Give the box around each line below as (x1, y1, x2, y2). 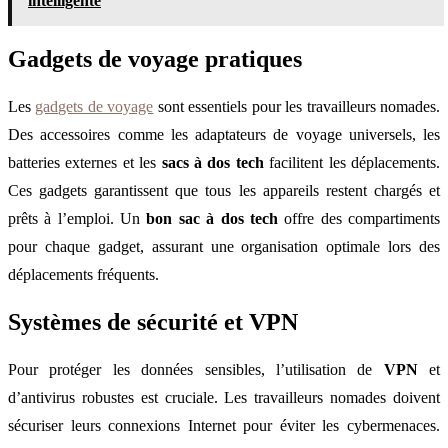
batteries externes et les (8, 154, 162, 172)
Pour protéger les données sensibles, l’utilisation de (8, 360, 384, 378)
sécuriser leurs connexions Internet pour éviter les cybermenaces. (8, 416, 440, 434)
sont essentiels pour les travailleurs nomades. (153, 98, 441, 116)
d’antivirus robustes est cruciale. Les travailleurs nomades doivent (8, 388, 440, 406)
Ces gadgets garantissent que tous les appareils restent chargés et (8, 182, 440, 200)
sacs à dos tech (161, 154, 264, 172)
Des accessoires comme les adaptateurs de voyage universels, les (8, 126, 440, 144)
